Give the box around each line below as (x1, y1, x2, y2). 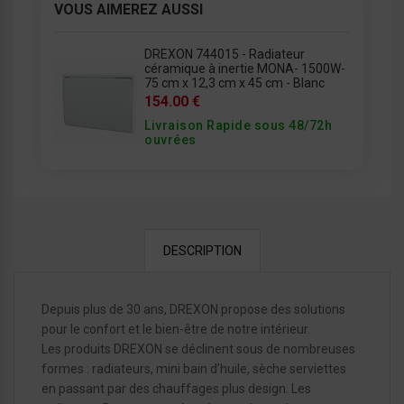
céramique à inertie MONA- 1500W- (144, 60, 345, 76)
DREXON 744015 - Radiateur (144, 46, 305, 61)
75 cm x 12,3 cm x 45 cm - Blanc (144, 75, 325, 90)
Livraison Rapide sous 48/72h (144, 117, 332, 133)
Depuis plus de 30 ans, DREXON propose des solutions (41, 301, 345, 317)
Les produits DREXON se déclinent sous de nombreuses (41, 341, 355, 356)
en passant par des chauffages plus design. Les (41, 381, 311, 396)
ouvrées (144, 132, 197, 147)
